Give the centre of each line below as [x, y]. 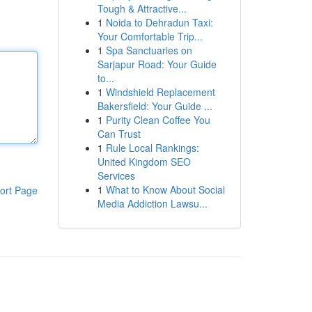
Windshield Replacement [160, 92]
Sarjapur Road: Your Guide [157, 64]
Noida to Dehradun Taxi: [159, 22]
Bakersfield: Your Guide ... [155, 106]
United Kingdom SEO [144, 162]
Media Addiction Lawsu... [152, 203]
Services [116, 175]
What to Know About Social [165, 189]
